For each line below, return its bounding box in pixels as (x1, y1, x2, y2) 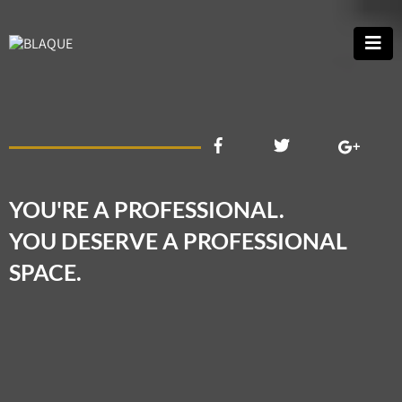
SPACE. (9, 258, 82, 285)
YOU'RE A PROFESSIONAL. (9, 196, 284, 223)
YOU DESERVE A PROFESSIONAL (9, 227, 347, 254)
